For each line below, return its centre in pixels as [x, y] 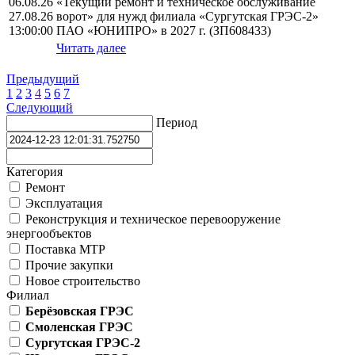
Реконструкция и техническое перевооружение [151, 219]
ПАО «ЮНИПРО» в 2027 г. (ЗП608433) [164, 31]
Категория [34, 172]
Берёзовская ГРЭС [80, 311]
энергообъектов [49, 234]
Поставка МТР [64, 250]
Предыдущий [43, 79]
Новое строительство [81, 281]
